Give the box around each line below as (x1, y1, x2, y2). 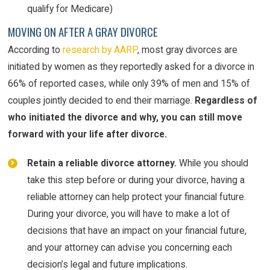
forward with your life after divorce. (8, 128, 168, 140)
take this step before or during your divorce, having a (27, 174, 245, 186)
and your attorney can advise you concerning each (27, 242, 232, 254)
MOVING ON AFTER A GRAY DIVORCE (8, 24, 159, 40)
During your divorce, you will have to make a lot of (27, 208, 230, 220)
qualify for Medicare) (27, 2, 113, 14)
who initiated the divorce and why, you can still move (8, 111, 243, 123)
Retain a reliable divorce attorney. (27, 157, 177, 169)
